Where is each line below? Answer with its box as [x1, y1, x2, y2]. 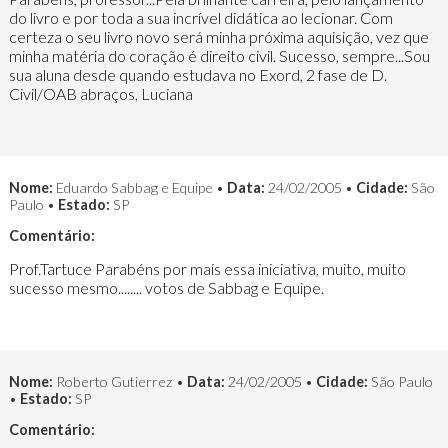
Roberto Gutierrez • [52, 372, 187, 390]
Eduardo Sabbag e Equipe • [52, 178, 227, 196]
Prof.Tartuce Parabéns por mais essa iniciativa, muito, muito [8, 258, 406, 278]
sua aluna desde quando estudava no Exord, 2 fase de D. [8, 64, 387, 84]
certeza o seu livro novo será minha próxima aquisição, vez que [8, 26, 429, 46]
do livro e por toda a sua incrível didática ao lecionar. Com [8, 7, 393, 27]
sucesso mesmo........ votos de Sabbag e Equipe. [8, 277, 324, 297]
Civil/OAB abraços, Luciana [8, 83, 193, 103]
